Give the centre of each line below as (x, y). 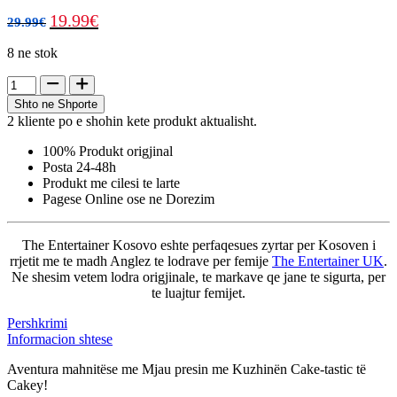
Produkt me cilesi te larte (111, 183)
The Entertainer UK (328, 261)
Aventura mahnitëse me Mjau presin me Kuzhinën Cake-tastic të (187, 369)
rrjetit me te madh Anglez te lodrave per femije (141, 261)
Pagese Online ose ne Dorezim (128, 198)
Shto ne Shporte (56, 104)
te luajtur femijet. (198, 292)
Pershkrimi (37, 323)
